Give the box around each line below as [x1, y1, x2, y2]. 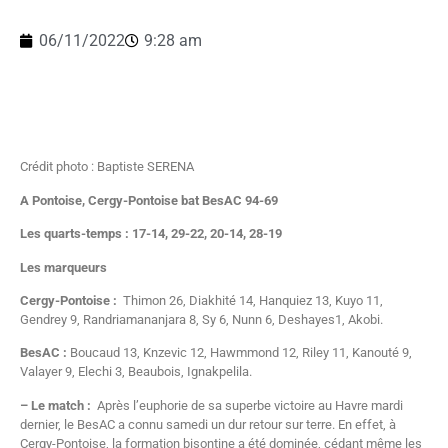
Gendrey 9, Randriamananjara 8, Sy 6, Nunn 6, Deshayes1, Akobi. [20, 312, 383, 328]
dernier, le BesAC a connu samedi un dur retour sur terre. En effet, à [20, 416, 396, 432]
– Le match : [20, 397, 91, 413]
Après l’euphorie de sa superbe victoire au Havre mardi [91, 397, 403, 413]
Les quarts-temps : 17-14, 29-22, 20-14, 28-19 [20, 226, 282, 242]
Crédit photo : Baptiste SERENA [20, 159, 194, 175]
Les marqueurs [20, 259, 107, 275]
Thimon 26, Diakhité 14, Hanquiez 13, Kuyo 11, [120, 293, 383, 309]
